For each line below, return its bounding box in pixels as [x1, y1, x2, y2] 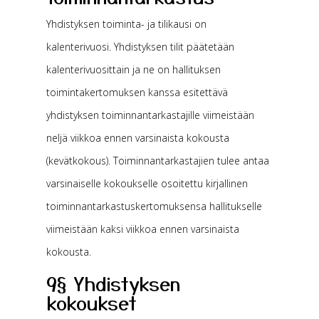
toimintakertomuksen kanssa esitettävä [46, 85, 228, 99]
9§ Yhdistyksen [46, 269, 180, 297]
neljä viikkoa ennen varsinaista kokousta [46, 131, 229, 145]
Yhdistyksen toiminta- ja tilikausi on [46, 17, 206, 31]
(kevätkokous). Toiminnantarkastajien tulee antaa [46, 154, 269, 167]
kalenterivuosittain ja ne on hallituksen [46, 63, 221, 76]
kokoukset [46, 288, 137, 316]
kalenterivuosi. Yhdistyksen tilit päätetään [46, 40, 234, 53]
